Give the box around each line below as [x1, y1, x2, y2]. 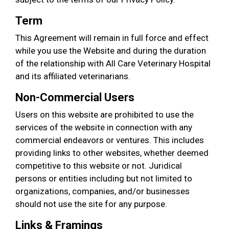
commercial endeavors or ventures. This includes [15, 135, 204, 145]
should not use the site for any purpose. [15, 199, 167, 209]
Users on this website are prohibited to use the [15, 109, 194, 120]
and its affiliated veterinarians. [15, 71, 130, 81]
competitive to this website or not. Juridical [15, 161, 182, 171]
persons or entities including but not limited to [15, 173, 192, 184]
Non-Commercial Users [15, 91, 134, 104]
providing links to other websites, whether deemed [15, 148, 209, 158]
